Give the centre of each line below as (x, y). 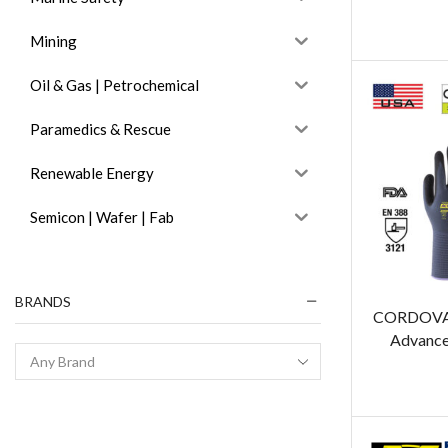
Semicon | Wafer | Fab (102, 216)
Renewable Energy (92, 172)
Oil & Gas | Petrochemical (114, 84)
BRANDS (43, 301)
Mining (53, 40)
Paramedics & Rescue (100, 128)
